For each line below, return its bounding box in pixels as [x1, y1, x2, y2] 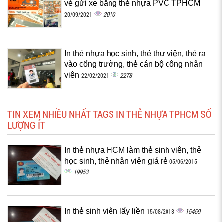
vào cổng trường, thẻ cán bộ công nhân [64, 60, 203, 68]
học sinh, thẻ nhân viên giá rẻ [64, 157, 169, 165]
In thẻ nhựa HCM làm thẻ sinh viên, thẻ [64, 146, 201, 154]
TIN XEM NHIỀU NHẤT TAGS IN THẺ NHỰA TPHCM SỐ [7, 108, 211, 120]
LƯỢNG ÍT [7, 118, 45, 131]
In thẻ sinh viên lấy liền [64, 207, 147, 215]
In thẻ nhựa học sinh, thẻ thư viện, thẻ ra [64, 49, 206, 57]
